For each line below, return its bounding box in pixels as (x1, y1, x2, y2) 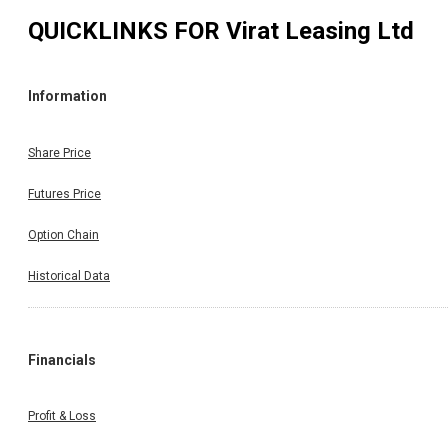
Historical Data (28, 268, 110, 283)
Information (28, 88, 107, 105)
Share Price (28, 145, 91, 160)
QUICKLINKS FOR (28, 16, 226, 45)
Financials (28, 351, 96, 368)
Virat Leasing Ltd (226, 16, 414, 45)
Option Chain (28, 227, 99, 242)
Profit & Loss (28, 409, 96, 424)
